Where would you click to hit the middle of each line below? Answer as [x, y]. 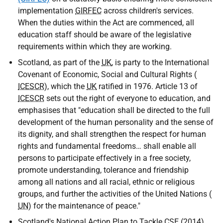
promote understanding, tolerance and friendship [103, 170]
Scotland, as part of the [60, 62]
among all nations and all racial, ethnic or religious [106, 182]
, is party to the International [160, 62]
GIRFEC [88, 11]
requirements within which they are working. [95, 47]
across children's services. [148, 11]
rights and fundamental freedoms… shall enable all [107, 146]
